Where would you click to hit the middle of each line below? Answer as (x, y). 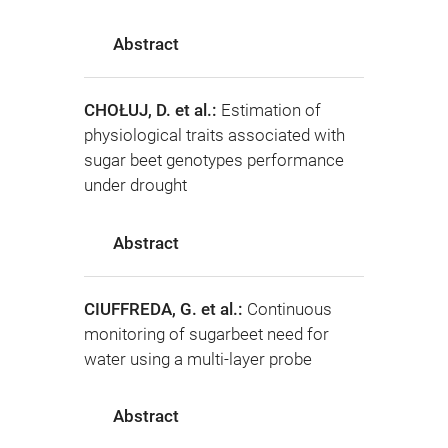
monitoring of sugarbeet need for (206, 333)
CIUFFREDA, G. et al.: (165, 308)
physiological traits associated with (214, 135)
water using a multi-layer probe (198, 358)
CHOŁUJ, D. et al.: (152, 110)
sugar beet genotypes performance (214, 160)
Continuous (289, 308)
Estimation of (271, 110)
